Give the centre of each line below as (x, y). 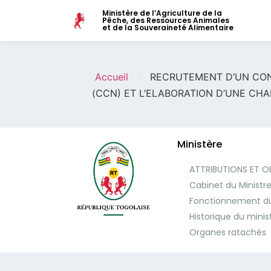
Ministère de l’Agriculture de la (162, 13)
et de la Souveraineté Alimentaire (168, 28)
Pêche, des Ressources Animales (166, 20)
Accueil (112, 77)
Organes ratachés (228, 232)
